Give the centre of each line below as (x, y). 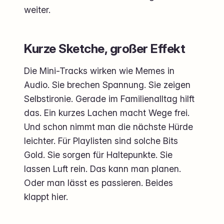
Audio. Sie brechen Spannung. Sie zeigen (107, 85)
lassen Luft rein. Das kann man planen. (102, 169)
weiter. (37, 10)
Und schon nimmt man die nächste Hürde (108, 127)
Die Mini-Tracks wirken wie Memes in (99, 71)
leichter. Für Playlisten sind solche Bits (101, 141)
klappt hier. (46, 197)
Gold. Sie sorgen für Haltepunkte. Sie (98, 155)
